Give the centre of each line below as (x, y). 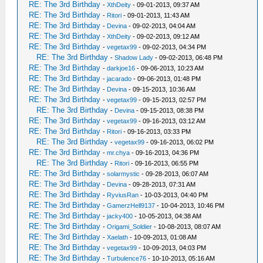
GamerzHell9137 (131, 205)
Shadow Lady (134, 58)
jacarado (119, 79)
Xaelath (118, 237)
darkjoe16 (121, 68)
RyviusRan (123, 195)
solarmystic (124, 174)
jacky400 (120, 216)
